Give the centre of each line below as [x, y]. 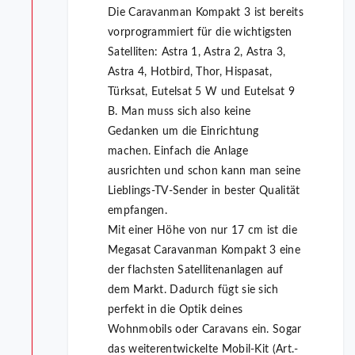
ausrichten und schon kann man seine [204, 172]
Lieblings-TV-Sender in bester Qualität [204, 191]
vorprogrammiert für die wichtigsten [200, 33]
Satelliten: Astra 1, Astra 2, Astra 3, [197, 53]
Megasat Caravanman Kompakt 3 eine [204, 251]
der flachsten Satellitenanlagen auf [196, 271]
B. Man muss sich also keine [179, 112]
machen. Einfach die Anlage [178, 152]
